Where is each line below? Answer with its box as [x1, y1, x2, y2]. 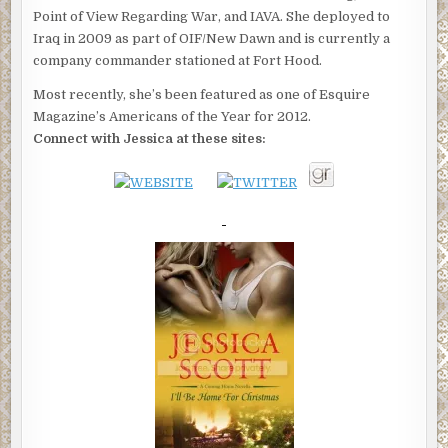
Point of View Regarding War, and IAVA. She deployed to [33, 8, 391, 24]
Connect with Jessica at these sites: [33, 130, 267, 146]
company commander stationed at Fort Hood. [33, 52, 323, 68]
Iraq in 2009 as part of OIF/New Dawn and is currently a [33, 30, 391, 46]
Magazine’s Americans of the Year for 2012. [33, 108, 312, 124]
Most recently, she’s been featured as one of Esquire [33, 86, 371, 102]
